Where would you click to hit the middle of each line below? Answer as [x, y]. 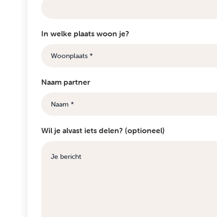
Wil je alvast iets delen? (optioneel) [103, 131]
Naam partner [66, 82]
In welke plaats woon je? [85, 34]
